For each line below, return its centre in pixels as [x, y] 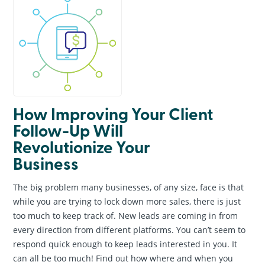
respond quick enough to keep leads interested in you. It [125, 244]
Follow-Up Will [68, 130]
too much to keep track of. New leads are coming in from [126, 216]
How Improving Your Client [113, 114]
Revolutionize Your [82, 147]
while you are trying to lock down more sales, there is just [127, 202]
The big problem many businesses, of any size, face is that [129, 188]
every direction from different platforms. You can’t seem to [130, 230]
